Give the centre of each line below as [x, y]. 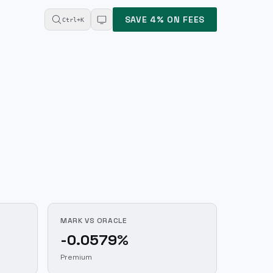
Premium [76, 257]
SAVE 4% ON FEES [165, 19]
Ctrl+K [73, 19]
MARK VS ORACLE [94, 221]
